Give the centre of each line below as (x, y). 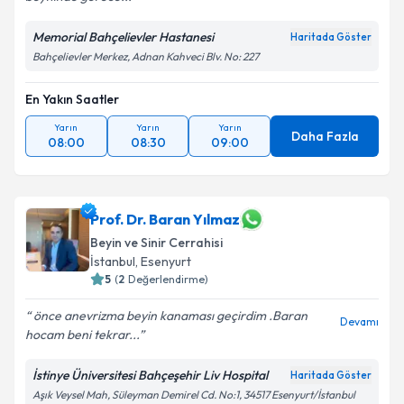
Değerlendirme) (168, 279)
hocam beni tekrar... (82, 335)
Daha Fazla (325, 136)
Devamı (359, 321)
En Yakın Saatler (72, 99)
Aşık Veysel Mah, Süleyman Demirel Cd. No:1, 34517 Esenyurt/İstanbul (194, 395)
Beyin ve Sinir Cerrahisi (156, 243)
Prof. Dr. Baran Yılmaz (165, 219)
